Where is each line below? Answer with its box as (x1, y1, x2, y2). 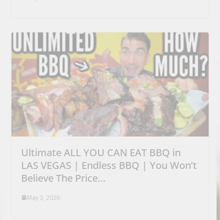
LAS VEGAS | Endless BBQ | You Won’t (21, 158, 197, 172)
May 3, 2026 (27, 193, 60, 202)
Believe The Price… (21, 171, 106, 185)
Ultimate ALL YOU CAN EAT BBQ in (21, 145, 181, 159)
